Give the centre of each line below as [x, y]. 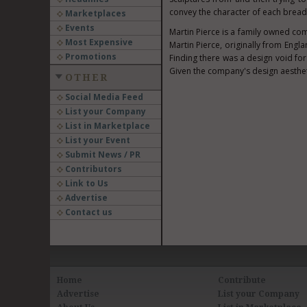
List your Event [96, 140]
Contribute [242, 280]
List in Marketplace [106, 126]
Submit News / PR [101, 155]
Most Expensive [98, 42]
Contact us [87, 212]
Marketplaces [94, 13]
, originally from [252, 45]
